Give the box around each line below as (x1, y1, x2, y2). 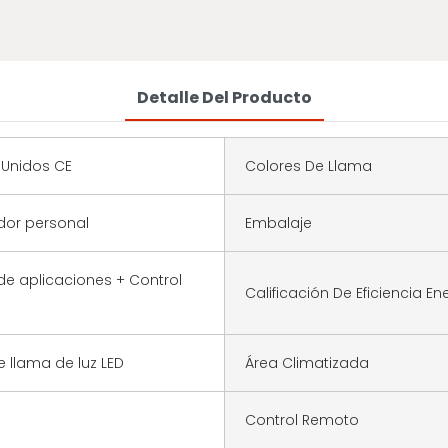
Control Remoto (245, 409, 359, 430)
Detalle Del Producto (136, 85, 312, 109)
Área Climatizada (245, 352, 369, 373)
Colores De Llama (245, 155, 372, 176)
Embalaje (245, 212, 312, 233)
